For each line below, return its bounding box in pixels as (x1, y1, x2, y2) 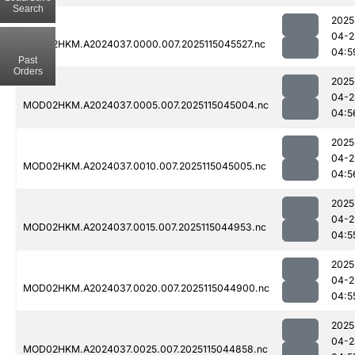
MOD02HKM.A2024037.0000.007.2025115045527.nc (23, 38, 265, 51)
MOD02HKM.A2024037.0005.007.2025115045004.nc (23, 99, 269, 112)
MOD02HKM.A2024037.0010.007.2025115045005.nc (23, 160, 266, 173)
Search (12, 2, 44, 14)
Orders (13, 65, 43, 77)
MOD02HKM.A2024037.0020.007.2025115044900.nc (23, 282, 269, 295)
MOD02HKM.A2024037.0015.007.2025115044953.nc (23, 221, 266, 234)
